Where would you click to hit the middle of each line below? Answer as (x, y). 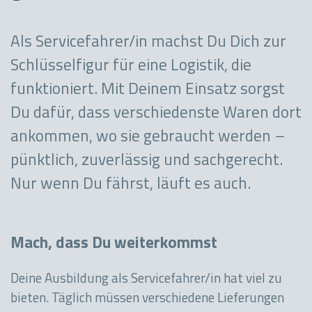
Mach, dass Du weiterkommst (114, 244)
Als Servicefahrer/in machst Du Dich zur (148, 43)
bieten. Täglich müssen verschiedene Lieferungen (147, 299)
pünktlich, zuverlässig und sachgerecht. (147, 161)
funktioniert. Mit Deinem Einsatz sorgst (148, 90)
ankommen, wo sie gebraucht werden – (148, 138)
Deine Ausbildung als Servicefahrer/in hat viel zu (146, 280)
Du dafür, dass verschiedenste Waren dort (156, 114)
